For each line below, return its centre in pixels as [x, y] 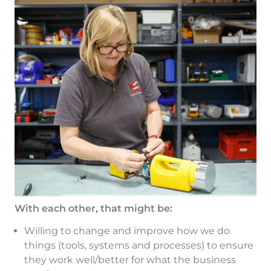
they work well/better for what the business [130, 260]
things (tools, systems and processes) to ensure [139, 246]
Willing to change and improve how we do [127, 231]
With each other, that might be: [93, 209]
